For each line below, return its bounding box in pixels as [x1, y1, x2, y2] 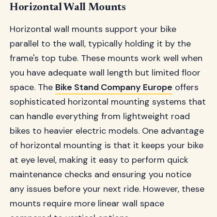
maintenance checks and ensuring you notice [10, 169, 191, 180]
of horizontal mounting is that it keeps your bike [10, 139, 203, 151]
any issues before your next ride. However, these [10, 183, 204, 195]
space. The [10, 81, 55, 93]
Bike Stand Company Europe [55, 81, 172, 93]
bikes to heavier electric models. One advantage [10, 125, 204, 137]
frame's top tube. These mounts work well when [10, 52, 202, 64]
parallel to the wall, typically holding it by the [10, 38, 191, 49]
